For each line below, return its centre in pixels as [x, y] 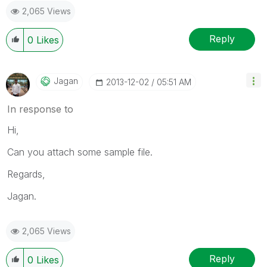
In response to [40, 109]
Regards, [26, 174]
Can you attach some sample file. [80, 152]
